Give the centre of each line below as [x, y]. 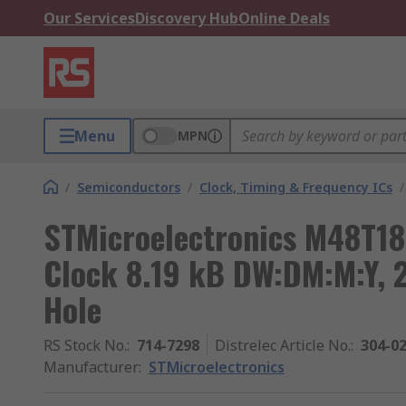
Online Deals [284, 18]
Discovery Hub [187, 18]
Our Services [89, 18]
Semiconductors [129, 187]
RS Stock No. [85, 345]
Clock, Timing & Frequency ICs [296, 187]
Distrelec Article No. [283, 345]
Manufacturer [91, 367]
